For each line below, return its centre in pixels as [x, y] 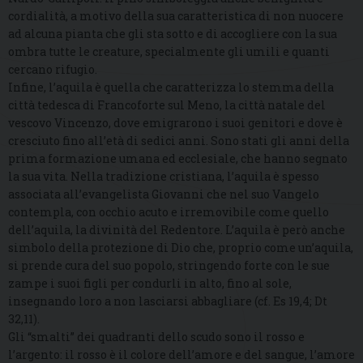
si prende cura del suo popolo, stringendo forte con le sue [169, 265]
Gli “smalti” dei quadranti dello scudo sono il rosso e [156, 336]
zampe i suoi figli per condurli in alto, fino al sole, [150, 283]
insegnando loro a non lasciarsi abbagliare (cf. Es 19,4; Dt [168, 301]
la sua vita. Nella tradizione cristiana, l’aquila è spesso [164, 176]
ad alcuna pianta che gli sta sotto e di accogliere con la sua [173, 33]
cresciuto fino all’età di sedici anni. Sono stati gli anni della [179, 140]
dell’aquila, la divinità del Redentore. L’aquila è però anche [177, 229]
